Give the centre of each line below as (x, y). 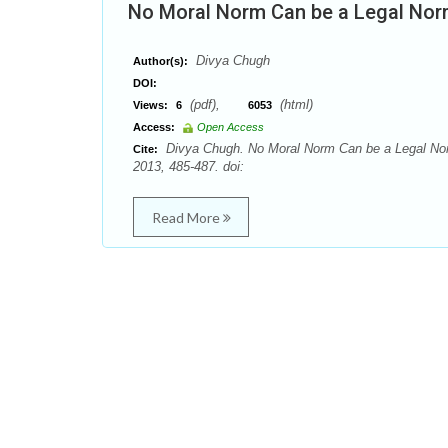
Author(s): (160, 61)
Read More (187, 217)
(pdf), (217, 104)
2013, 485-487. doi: (188, 166)
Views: (150, 105)
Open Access (230, 127)
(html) (294, 104)
